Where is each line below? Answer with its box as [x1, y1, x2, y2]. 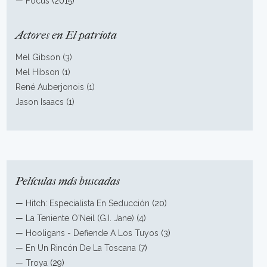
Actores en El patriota [15, 29, 117, 42]
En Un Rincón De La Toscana [26, 243, 136, 253]
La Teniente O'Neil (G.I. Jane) [26, 213, 135, 223]
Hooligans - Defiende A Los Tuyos [26, 228, 159, 238]
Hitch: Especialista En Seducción [26, 198, 150, 208]
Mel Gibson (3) [15, 52, 73, 62]
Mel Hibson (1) [15, 67, 71, 77]
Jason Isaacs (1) [15, 97, 75, 107]
